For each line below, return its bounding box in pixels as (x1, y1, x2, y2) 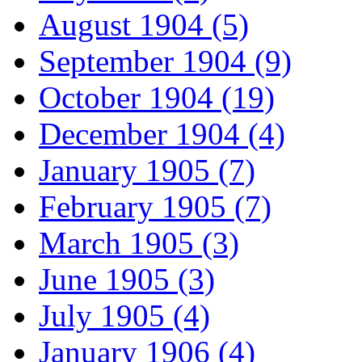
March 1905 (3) (39, 225, 239, 261)
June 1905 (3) (39, 262, 215, 297)
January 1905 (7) (39, 153, 255, 188)
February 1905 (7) (39, 189, 271, 225)
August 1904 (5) (39, 7, 249, 43)
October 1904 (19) (39, 80, 275, 116)
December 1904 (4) (39, 116, 285, 152)
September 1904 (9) (39, 44, 292, 79)
